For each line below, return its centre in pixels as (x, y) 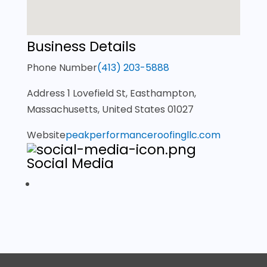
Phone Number (62, 68)
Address (47, 93)
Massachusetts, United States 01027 (110, 109)
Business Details (81, 46)
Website (46, 135)
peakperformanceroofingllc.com (143, 135)
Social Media (70, 163)
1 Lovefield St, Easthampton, (131, 93)
